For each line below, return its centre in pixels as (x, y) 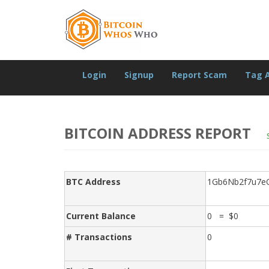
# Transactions (99, 237)
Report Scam (199, 75)
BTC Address (93, 182)
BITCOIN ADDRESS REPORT (159, 133)
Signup (139, 75)
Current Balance (101, 216)
